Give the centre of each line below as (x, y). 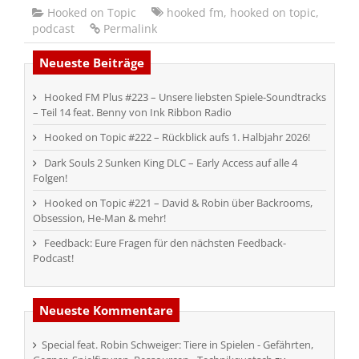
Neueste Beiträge (92, 62)
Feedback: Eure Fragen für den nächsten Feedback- (165, 242)
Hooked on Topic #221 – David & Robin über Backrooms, (178, 202)
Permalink (130, 28)
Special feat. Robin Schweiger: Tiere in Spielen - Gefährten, (177, 344)
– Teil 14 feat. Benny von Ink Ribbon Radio (132, 112)
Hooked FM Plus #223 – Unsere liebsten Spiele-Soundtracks (185, 97)
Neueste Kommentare (106, 310)
